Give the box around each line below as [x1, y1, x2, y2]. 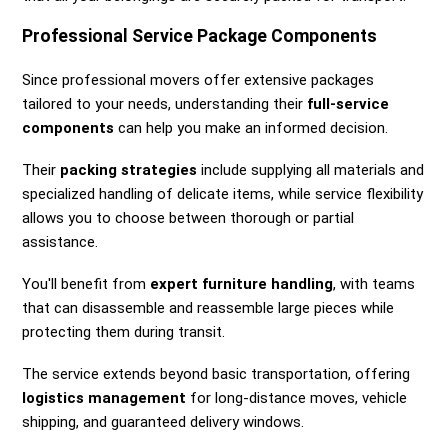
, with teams [333, 275, 416, 294]
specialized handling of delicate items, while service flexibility [22, 185, 424, 204]
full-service [307, 95, 390, 114]
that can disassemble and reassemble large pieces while [22, 299, 395, 318]
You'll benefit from [22, 275, 151, 294]
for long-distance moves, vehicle [186, 389, 408, 408]
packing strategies [60, 161, 198, 180]
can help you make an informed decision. [114, 119, 389, 138]
